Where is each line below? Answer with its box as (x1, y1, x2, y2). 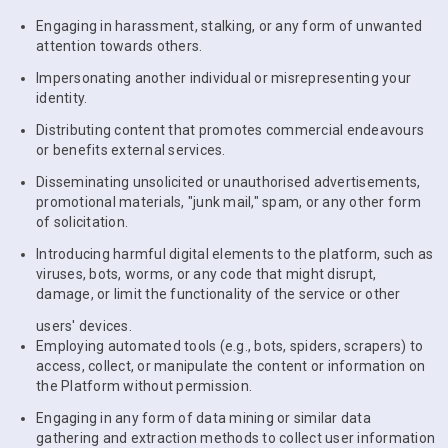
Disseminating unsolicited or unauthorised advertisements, (36, 174, 421, 190)
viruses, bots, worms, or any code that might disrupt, (36, 266, 377, 282)
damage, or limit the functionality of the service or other (36, 286, 401, 302)
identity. (36, 90, 88, 106)
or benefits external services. (36, 142, 226, 158)
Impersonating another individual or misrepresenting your (36, 70, 411, 86)
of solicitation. (36, 214, 128, 230)
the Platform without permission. (36, 378, 252, 394)
